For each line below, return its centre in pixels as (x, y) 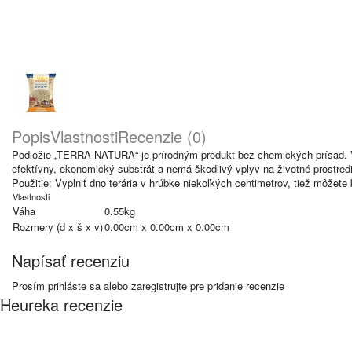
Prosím (30, 286)
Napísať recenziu (71, 260)
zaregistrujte (159, 286)
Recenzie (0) (162, 136)
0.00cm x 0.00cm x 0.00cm (167, 227)
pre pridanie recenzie (236, 286)
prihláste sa (74, 286)
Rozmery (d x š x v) (58, 227)
